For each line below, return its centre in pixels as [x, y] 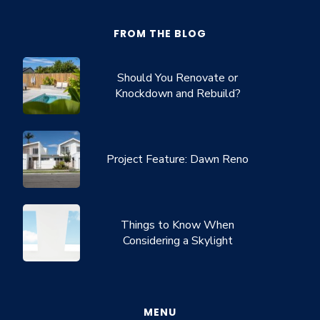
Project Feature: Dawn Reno [178, 160]
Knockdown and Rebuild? [177, 94]
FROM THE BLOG [160, 34]
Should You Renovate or [178, 78]
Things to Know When [178, 225]
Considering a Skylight [177, 241]
